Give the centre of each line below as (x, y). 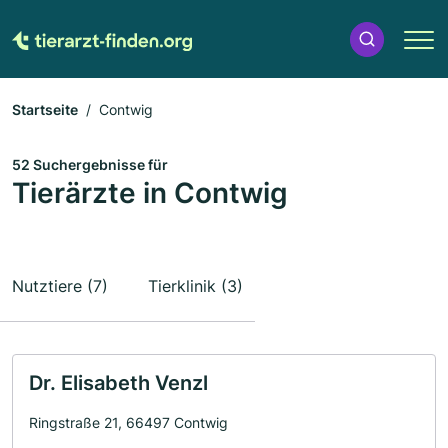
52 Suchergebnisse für (90, 164)
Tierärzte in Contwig (150, 193)
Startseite (45, 109)
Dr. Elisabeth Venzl (118, 383)
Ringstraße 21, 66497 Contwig (128, 422)
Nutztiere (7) (60, 286)
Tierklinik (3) (195, 286)
